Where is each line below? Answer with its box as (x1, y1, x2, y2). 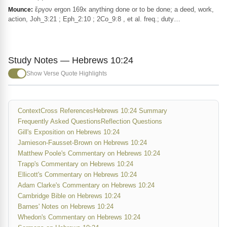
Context (18, 107, 41, 115)
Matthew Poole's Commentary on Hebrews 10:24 (18, 149, 160, 157)
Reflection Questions (101, 118, 162, 125)
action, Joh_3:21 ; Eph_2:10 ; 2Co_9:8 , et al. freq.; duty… (8, 15, 180, 23)
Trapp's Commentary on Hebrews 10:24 (18, 160, 133, 168)
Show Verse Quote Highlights (26, 69, 107, 77)
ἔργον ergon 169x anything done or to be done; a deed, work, (33, 6, 214, 13)
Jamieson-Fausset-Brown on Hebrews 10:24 (18, 139, 147, 146)
